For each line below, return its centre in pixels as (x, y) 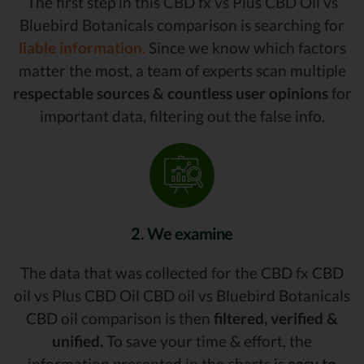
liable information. (82, 48)
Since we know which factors (245, 48)
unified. (78, 340)
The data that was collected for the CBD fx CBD (182, 272)
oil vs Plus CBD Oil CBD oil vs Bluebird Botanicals (182, 295)
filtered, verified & (276, 318)
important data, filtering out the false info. (182, 116)
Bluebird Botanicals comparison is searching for (182, 25)
